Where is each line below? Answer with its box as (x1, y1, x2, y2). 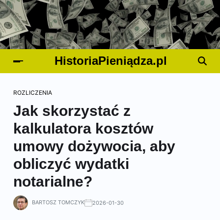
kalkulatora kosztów (13, 120, 153, 137)
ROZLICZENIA (13, 89, 52, 96)
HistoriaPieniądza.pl (54, 54, 167, 67)
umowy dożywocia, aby (13, 138, 175, 154)
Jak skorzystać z (13, 103, 131, 119)
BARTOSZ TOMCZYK (32, 199, 84, 206)
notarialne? (13, 173, 92, 190)
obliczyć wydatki (13, 156, 129, 172)
